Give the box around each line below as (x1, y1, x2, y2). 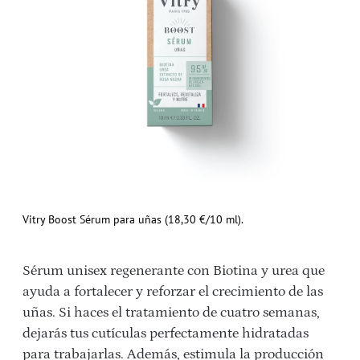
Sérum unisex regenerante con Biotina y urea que (22, 263, 325, 280)
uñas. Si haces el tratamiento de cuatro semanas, (22, 305, 320, 321)
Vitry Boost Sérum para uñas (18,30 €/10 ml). (22, 212, 243, 227)
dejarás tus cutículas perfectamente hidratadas (22, 325, 309, 342)
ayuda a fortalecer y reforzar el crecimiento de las (22, 284, 323, 301)
